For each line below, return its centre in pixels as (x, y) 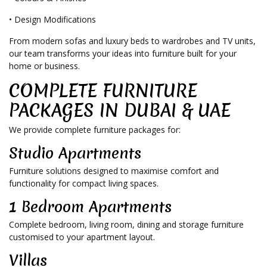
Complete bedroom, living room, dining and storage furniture (126, 225)
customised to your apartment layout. (82, 237)
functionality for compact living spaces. (84, 184)
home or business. (44, 66)
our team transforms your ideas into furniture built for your (123, 54)
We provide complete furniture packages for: (95, 130)
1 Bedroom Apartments (90, 207)
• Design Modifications (52, 20)
